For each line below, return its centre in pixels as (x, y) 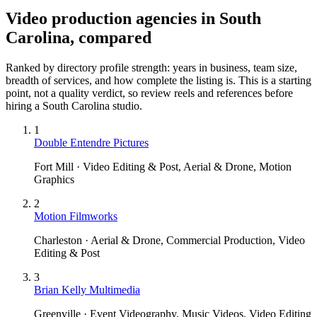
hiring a (24, 105)
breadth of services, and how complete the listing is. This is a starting (158, 80)
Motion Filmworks (76, 216)
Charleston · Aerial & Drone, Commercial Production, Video (169, 240)
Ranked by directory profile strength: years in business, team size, (151, 67)
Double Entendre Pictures (91, 142)
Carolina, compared (79, 37)
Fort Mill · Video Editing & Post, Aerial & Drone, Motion (163, 166)
